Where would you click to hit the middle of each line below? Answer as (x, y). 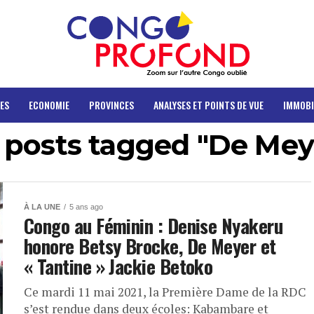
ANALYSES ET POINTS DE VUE (208, 105)
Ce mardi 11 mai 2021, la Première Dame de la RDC (165, 292)
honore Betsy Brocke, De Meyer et (150, 246)
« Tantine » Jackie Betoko (118, 266)
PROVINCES (111, 105)
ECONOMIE (49, 105)
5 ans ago (86, 207)
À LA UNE (42, 207)
